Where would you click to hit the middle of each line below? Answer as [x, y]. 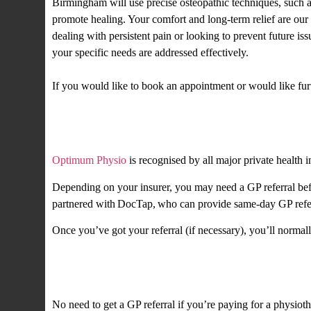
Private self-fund [125, 272]
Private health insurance [158, 128]
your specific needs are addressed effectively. [150, 52]
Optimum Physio [89, 160]
